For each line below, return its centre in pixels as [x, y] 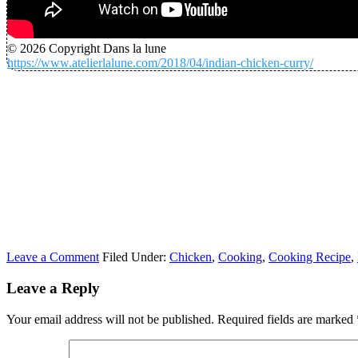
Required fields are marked [287, 319]
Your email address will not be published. [110, 319]
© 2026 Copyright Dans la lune [87, 49]
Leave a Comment [53, 257]
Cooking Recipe [310, 257]
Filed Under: [136, 257]
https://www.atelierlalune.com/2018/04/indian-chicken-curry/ [160, 63]
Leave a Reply [53, 288]
